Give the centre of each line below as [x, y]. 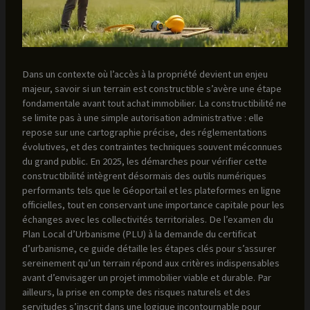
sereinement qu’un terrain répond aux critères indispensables [151, 263]
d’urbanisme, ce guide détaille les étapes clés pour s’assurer [149, 248]
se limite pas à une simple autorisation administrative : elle [143, 117]
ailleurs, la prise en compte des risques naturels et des [136, 292]
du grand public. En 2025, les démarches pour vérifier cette [144, 161]
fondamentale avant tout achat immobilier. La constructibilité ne [154, 103]
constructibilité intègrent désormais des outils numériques [144, 175]
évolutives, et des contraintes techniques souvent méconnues [152, 146]
